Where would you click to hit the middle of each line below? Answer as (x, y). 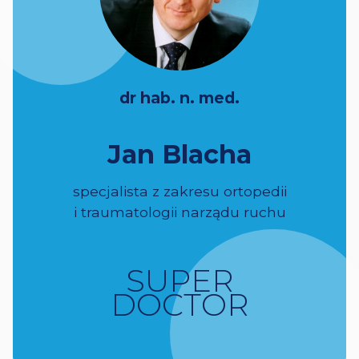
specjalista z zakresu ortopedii (179, 192)
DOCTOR (179, 305)
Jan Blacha (179, 155)
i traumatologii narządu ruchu (179, 212)
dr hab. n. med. (179, 98)
